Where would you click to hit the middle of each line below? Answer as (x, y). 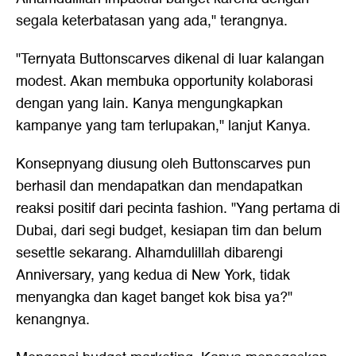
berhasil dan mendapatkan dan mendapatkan (159, 186)
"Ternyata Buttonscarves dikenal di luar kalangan (170, 59)
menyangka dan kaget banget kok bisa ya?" (154, 298)
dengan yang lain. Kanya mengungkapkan (149, 104)
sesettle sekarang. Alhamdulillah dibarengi (149, 253)
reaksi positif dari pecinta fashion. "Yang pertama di (178, 209)
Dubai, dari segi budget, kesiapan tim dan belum (169, 231)
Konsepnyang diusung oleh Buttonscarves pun (163, 164)
